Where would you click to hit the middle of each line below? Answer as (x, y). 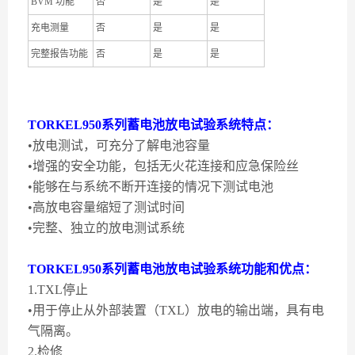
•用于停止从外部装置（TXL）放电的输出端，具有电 (176, 310)
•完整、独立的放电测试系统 (106, 228)
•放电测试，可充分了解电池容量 (119, 145)
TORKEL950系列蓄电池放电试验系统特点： (153, 125)
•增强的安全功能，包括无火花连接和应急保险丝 (163, 166)
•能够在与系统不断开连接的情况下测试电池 (151, 187)
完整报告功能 (59, 54)
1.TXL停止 (58, 290)
